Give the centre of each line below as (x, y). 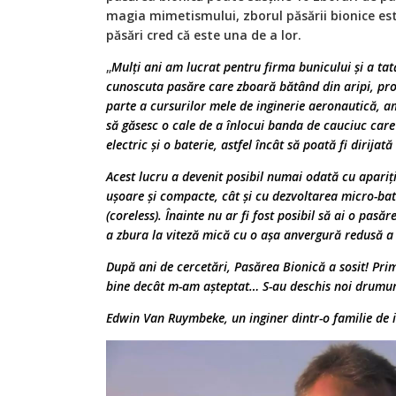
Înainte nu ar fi (207, 215)
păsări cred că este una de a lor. (204, 34)
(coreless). (134, 215)
